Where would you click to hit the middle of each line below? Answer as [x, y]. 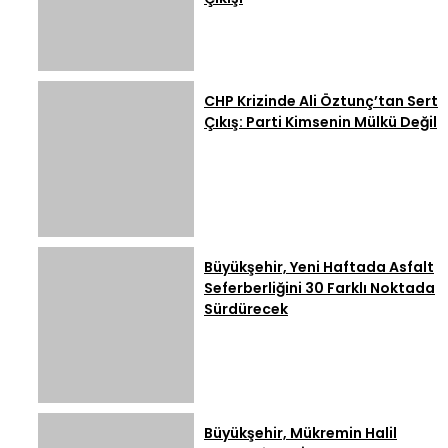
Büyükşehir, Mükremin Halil [300, 433]
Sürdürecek [246, 309]
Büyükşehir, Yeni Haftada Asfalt [319, 267]
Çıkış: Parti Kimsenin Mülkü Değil [320, 122]
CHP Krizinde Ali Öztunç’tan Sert [321, 101]
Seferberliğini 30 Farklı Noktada [319, 288]
